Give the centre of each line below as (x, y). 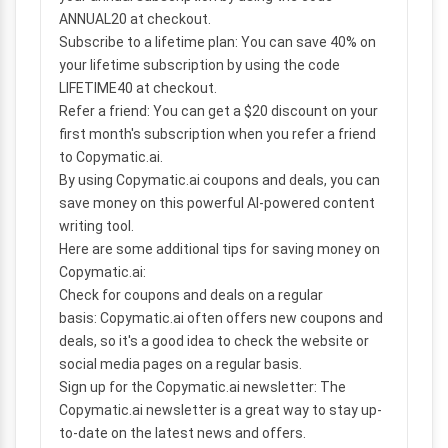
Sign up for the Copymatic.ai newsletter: (188, 387)
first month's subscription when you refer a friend (217, 134)
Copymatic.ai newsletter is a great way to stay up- (220, 410)
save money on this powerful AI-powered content (217, 203)
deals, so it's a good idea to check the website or (214, 341)
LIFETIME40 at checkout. (138, 88)
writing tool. (96, 226)
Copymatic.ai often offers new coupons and (240, 318)
